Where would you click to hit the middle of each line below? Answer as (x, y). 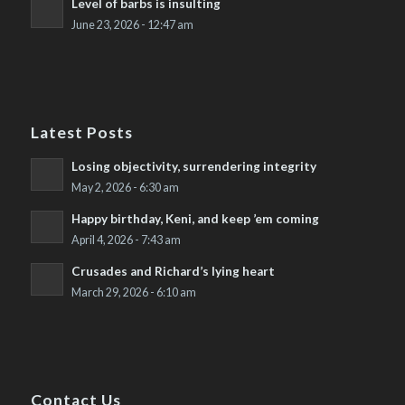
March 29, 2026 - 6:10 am (133, 293)
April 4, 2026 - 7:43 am (126, 240)
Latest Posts (81, 133)
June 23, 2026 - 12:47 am (132, 25)
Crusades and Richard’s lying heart (173, 272)
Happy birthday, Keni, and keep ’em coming (195, 219)
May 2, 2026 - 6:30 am (125, 188)
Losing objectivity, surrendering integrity (193, 167)
